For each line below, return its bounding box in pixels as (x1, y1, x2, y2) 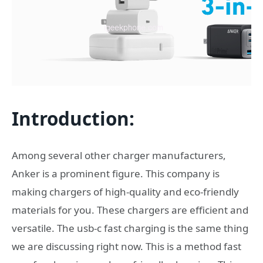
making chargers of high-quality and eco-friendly (12, 184, 239, 198)
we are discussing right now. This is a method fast (12, 239, 241, 253)
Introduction (12, 106, 129, 131)
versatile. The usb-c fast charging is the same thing (12, 221, 248, 235)
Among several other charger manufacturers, (12, 148, 226, 162)
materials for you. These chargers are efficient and (12, 203, 248, 217)
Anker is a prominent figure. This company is (12, 166, 220, 180)
